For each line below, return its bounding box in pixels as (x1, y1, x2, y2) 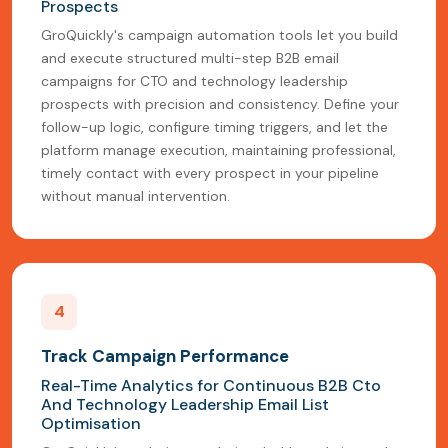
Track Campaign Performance (41, 345, 289, 368)
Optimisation (41, 413, 141, 435)
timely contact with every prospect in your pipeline (41, 164, 379, 183)
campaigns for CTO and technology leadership (41, 72, 348, 91)
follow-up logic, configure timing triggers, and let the (41, 118, 388, 137)
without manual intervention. (41, 187, 230, 206)
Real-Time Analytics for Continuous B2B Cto (41, 375, 381, 397)
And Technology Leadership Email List (41, 394, 329, 416)
